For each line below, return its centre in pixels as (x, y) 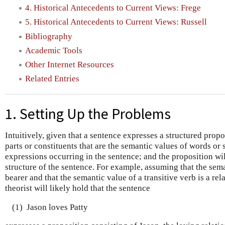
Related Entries (52, 79)
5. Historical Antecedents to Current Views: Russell (116, 22)
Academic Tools (54, 50)
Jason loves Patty (57, 207)
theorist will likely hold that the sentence (78, 188)
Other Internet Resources (70, 65)
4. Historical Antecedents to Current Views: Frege (113, 8)
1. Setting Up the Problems (88, 114)
